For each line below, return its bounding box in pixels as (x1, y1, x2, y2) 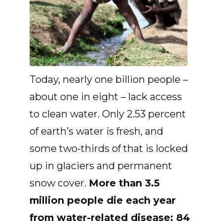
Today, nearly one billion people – (30, 74, 188, 86)
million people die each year (30, 194, 176, 207)
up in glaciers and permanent (30, 160, 172, 172)
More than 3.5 (89, 177, 160, 189)
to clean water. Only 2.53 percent (30, 108, 186, 120)
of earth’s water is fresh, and (30, 125, 163, 138)
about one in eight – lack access (30, 91, 182, 103)
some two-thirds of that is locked (30, 143, 188, 155)
